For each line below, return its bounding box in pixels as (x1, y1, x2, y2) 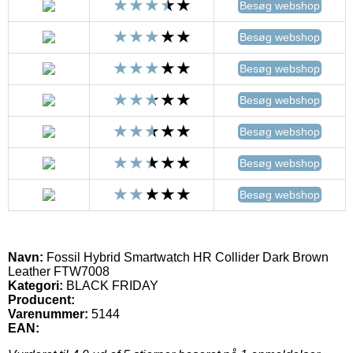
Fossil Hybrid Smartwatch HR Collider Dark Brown (43, 250, 329, 264)
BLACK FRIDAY (63, 278, 158, 292)
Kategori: (8, 278, 63, 292)
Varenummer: (8, 307, 88, 321)
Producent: (8, 292, 75, 307)
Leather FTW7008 (8, 264, 110, 278)
